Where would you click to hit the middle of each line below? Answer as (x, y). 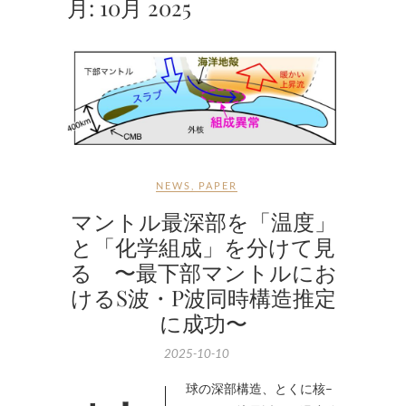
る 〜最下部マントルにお (203, 272)
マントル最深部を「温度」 (203, 222)
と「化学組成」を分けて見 (203, 247)
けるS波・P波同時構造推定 (203, 298)
